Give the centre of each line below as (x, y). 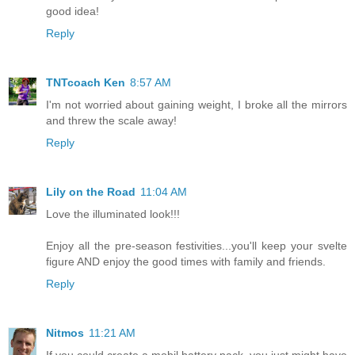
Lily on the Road (91, 191)
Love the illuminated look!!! (113, 214)
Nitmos (65, 332)
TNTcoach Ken (86, 82)
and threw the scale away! (111, 120)
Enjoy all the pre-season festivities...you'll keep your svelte (197, 245)
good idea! (73, 11)
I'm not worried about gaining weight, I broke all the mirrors (197, 104)
